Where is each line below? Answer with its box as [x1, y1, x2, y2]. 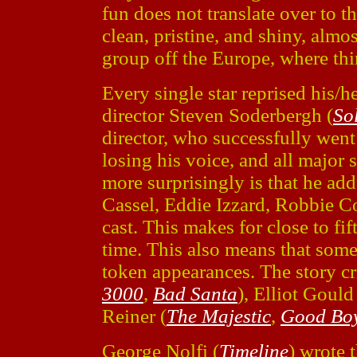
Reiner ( [102, 305, 167, 327]
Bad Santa [153, 283, 237, 304]
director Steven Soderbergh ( [102, 104, 333, 126]
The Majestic [167, 305, 271, 327]
